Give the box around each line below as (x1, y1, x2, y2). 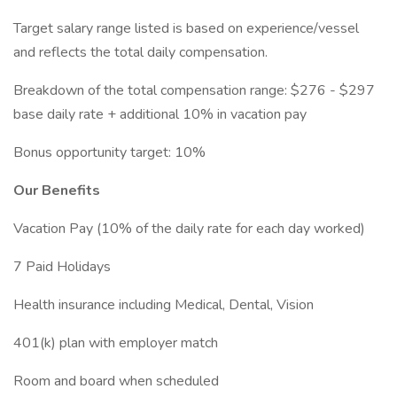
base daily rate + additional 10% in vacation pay (13, 105, 307, 124)
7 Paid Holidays (13, 257, 111, 276)
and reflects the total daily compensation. (13, 43, 268, 62)
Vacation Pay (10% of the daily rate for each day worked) (13, 219, 365, 238)
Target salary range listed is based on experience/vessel (13, 19, 359, 38)
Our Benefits (13, 181, 100, 200)
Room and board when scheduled (13, 371, 219, 391)
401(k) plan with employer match (13, 333, 225, 353)
